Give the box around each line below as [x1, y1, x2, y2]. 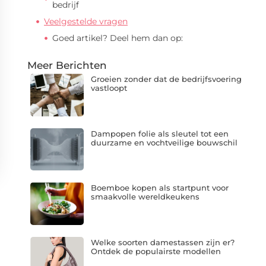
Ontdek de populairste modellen [90, 246, 221, 256]
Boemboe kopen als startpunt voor [90, 183, 229, 193]
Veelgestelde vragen [44, 16, 128, 27]
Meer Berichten [27, 59, 107, 71]
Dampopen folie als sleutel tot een [90, 128, 229, 138]
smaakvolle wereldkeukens [90, 192, 199, 202]
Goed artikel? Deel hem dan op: [52, 33, 183, 43]
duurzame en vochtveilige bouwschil [90, 137, 237, 147]
